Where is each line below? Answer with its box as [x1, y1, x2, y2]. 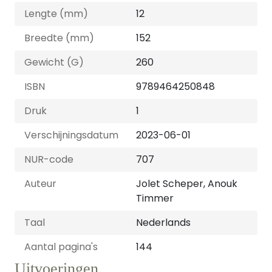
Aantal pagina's [24, 240, 98, 254]
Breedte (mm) [24, 31, 94, 45]
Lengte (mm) [24, 7, 88, 21]
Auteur [24, 177, 56, 191]
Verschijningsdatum [24, 128, 118, 142]
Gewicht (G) [24, 55, 84, 69]
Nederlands [136, 216, 191, 229]
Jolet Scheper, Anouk [136, 177, 237, 191]
